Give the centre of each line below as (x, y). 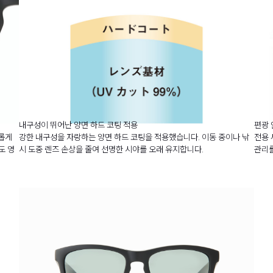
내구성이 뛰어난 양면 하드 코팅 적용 (78, 125)
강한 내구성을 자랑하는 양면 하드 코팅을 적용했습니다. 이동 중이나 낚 (134, 137)
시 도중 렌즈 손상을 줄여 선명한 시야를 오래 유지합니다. (111, 149)
